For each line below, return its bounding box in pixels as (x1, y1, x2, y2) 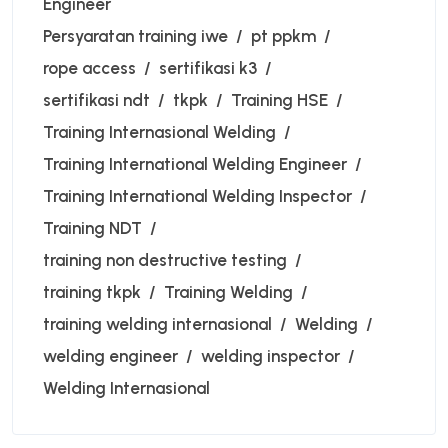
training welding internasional (43, 314, 272, 335)
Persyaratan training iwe (43, 26, 228, 47)
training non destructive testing (43, 250, 287, 271)
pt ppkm (251, 26, 316, 47)
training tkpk (43, 282, 141, 303)
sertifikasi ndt (43, 90, 150, 111)
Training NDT (43, 218, 142, 239)
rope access (43, 58, 136, 79)
